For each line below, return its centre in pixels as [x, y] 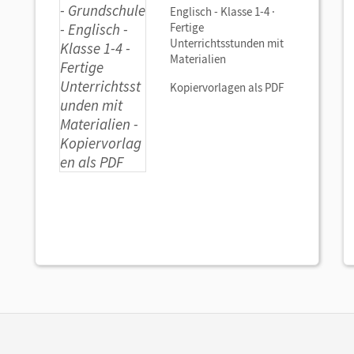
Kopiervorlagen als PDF [227, 87]
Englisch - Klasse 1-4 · [222, 11]
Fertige [187, 27]
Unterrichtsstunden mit [227, 43]
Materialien [198, 59]
